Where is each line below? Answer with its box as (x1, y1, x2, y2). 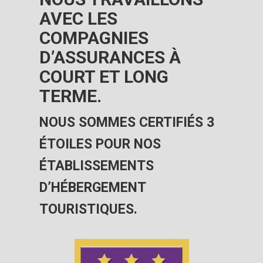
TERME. (39, 85, 102, 106)
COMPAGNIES (39, 27, 149, 48)
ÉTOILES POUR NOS (39, 136, 161, 152)
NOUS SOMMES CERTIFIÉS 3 (39, 114, 214, 130)
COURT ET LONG (39, 66, 168, 87)
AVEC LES (39, 8, 117, 29)
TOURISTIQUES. (39, 201, 137, 217)
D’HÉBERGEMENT (39, 179, 146, 195)
